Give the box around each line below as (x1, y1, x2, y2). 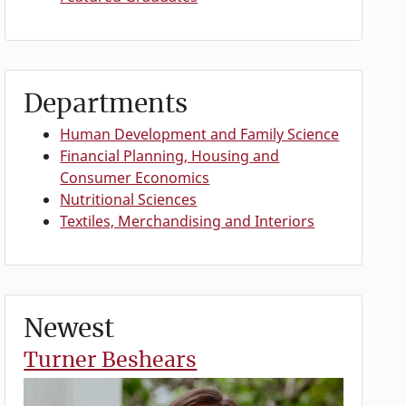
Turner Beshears (24, 346, 198, 373)
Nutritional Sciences (60, 189, 198, 210)
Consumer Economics (60, 168, 210, 188)
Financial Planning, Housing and (60, 146, 280, 167)
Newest (24, 312, 115, 345)
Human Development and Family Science (60, 124, 340, 145)
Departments (24, 87, 188, 121)
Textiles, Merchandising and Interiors (60, 211, 315, 232)
